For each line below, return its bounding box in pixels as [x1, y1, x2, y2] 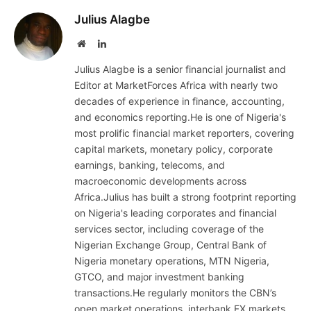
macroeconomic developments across [74, 175, 246, 187]
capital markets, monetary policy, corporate [74, 143, 273, 155]
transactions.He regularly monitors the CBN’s [74, 287, 276, 299]
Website [85, 38, 116, 49]
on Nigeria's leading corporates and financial [74, 207, 276, 219]
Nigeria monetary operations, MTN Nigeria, [74, 255, 269, 267]
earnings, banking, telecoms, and [74, 159, 225, 171]
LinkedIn [106, 38, 142, 49]
